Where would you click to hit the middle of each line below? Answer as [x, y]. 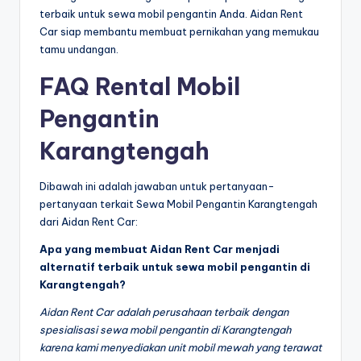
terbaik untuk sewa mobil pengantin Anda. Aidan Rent [171, 13]
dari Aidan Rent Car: [89, 221]
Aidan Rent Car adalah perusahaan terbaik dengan [164, 311]
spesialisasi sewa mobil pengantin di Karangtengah [165, 329]
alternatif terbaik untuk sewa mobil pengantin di [175, 266]
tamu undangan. [79, 49]
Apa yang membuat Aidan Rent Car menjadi [160, 249]
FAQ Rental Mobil [140, 86]
